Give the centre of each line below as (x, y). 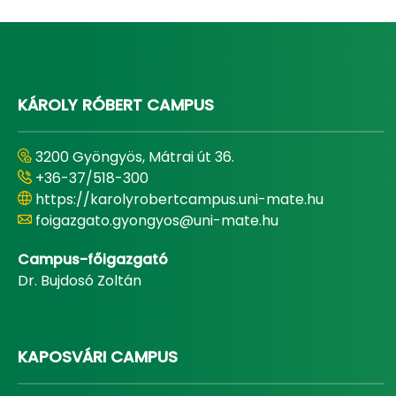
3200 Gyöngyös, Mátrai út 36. (135, 157)
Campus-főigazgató (93, 259)
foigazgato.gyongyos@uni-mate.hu (157, 221)
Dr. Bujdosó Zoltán (80, 281)
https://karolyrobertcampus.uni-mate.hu (179, 199)
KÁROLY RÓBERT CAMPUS (116, 105)
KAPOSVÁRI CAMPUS (98, 357)
